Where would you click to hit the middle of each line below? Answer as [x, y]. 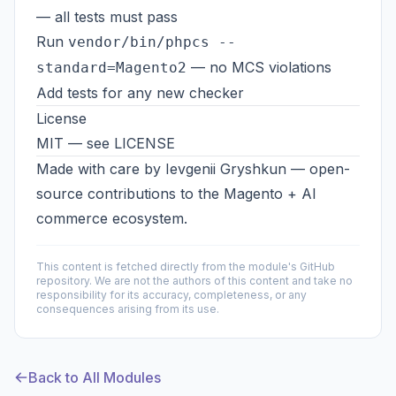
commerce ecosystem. [112, 218]
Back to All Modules [95, 377]
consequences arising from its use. [128, 309]
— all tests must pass [107, 17]
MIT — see [75, 143]
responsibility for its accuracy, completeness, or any [171, 295]
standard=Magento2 [111, 68]
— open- [318, 169]
